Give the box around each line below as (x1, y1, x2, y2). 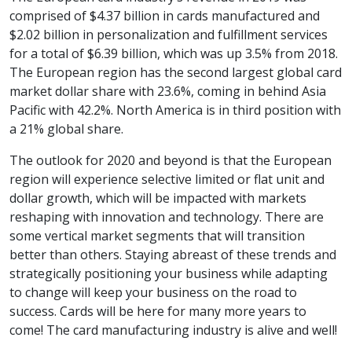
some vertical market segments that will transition (9, 227, 305, 245)
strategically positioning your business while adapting (9, 265, 328, 283)
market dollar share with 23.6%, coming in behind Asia (9, 82, 326, 101)
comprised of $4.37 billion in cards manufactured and (9, 7, 320, 25)
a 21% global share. (9, 120, 123, 138)
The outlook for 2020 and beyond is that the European (9, 152, 332, 170)
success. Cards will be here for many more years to (9, 302, 306, 321)
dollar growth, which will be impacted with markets (9, 189, 306, 207)
